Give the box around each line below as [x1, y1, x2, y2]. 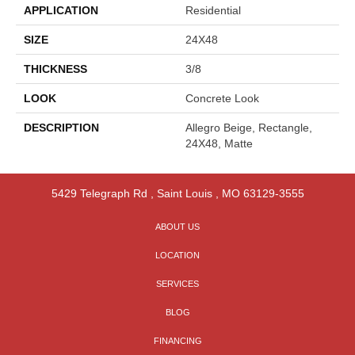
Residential [185, 4, 241, 17]
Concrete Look [185, 92, 259, 105]
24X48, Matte [185, 137, 253, 151]
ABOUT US [155, 222, 200, 232]
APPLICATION [24, 4, 98, 17]
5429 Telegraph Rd [51, 187, 147, 200]
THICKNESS [24, 63, 87, 76]
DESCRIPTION [24, 121, 99, 135]
